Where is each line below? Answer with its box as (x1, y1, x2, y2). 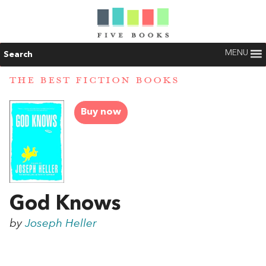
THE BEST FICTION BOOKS (9, 74, 179, 87)
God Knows (9, 194, 121, 215)
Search (4, 50, 33, 59)
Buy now (81, 107, 121, 118)
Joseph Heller (25, 218, 97, 230)
